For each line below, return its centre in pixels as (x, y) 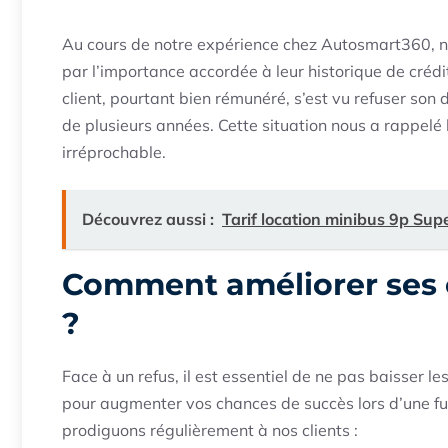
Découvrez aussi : (148, 219)
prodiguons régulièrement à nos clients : (210, 430)
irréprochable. (114, 152)
